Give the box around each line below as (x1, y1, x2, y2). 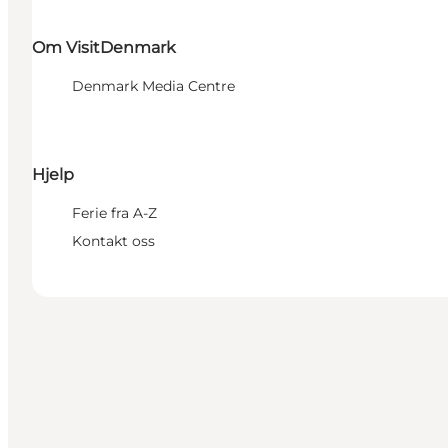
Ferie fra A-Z (72, 204, 157, 223)
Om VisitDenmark (32, 38, 176, 58)
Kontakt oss (72, 232, 155, 251)
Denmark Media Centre (72, 77, 235, 96)
